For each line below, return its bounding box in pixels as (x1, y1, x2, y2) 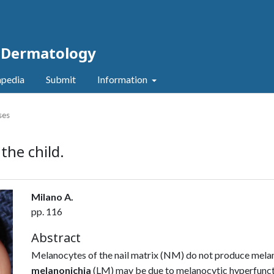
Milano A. (31, 191, 73, 202)
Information (97, 73, 149, 85)
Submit (46, 73, 76, 85)
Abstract (31, 229, 81, 246)
